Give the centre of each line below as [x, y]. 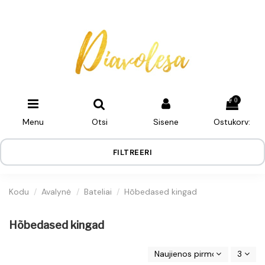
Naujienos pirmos [188, 254]
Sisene [166, 122]
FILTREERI [132, 152]
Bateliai [98, 192]
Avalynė [56, 192]
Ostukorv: [232, 122]
